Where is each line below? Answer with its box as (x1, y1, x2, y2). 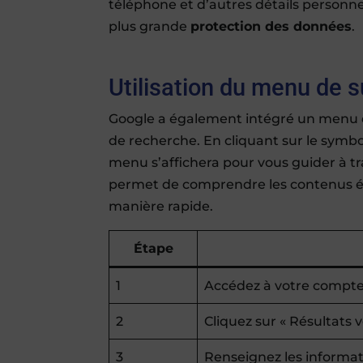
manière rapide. (109, 198, 214, 214)
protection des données (190, 18, 352, 34)
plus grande (109, 18, 191, 34)
